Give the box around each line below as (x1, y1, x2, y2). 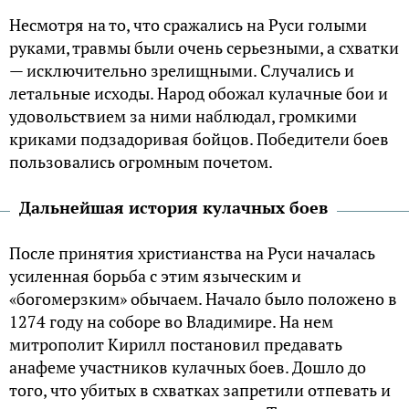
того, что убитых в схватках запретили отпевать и (9, 378, 391, 401)
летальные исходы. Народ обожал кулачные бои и (9, 81, 388, 104)
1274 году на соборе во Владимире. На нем (9, 309, 333, 332)
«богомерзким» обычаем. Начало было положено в (9, 287, 397, 309)
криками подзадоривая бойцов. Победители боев (9, 127, 389, 150)
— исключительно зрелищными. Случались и (9, 58, 354, 81)
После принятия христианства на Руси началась (9, 241, 375, 264)
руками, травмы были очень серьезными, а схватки (9, 36, 399, 58)
